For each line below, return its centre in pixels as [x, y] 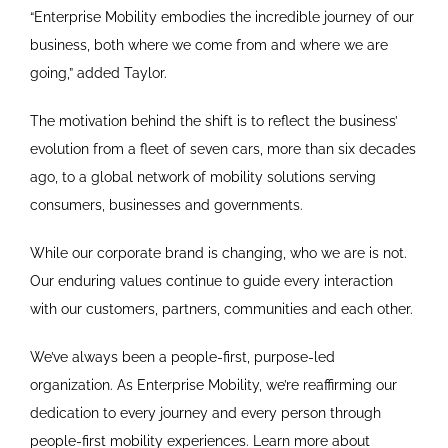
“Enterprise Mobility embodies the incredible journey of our [221, 17]
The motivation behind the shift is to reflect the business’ [213, 121]
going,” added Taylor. [98, 73]
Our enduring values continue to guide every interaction [211, 281]
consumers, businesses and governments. [166, 205]
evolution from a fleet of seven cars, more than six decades [222, 149]
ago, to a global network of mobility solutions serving [202, 177]
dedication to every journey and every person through [205, 413]
